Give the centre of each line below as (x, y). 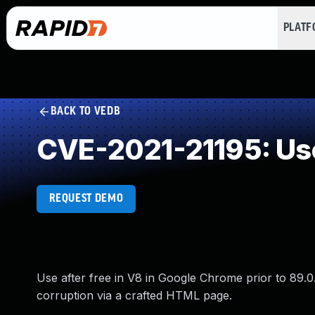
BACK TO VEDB (85, 111)
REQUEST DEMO (86, 199)
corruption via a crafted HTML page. (134, 295)
